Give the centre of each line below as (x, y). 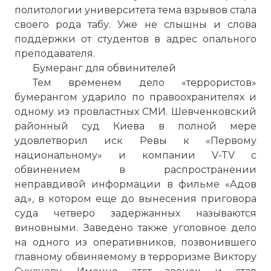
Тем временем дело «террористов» (145, 83)
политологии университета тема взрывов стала (135, 10)
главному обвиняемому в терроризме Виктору (135, 257)
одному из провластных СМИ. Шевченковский (135, 112)
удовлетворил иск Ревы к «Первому (135, 141)
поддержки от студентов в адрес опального (135, 39)
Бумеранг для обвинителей (104, 68)
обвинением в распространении (135, 170)
